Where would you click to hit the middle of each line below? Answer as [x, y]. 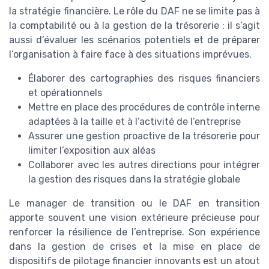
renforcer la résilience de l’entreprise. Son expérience [134, 232]
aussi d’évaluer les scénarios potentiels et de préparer [134, 40]
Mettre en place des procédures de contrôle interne [144, 107]
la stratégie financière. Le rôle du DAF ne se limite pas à [134, 11]
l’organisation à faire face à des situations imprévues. [130, 54]
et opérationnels [65, 92]
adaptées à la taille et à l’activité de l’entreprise [134, 121]
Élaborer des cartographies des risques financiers [144, 78]
